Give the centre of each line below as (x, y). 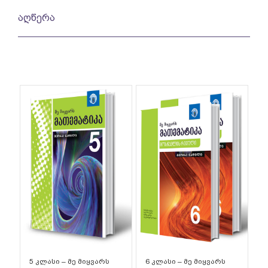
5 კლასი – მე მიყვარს (69, 262)
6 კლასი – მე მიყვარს (185, 262)
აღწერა (36, 18)
